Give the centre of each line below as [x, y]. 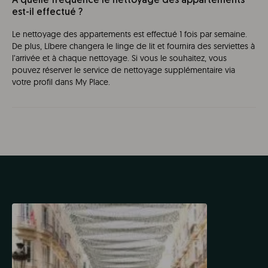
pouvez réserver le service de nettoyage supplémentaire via [124, 70]
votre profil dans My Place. [61, 82]
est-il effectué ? [47, 13]
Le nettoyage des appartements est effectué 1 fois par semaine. [130, 34]
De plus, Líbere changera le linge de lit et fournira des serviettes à [133, 46]
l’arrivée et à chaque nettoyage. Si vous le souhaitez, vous [119, 58]
